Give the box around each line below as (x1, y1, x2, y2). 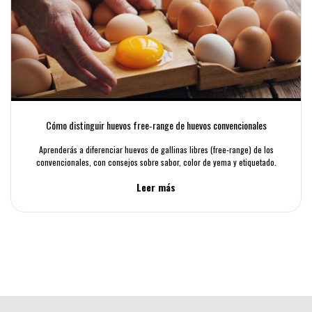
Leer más (136, 180, 175, 194)
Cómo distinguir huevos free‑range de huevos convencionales (45, 118, 267, 132)
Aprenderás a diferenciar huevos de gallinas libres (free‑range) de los (38, 143, 274, 155)
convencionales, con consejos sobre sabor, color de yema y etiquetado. (36, 156, 276, 168)
